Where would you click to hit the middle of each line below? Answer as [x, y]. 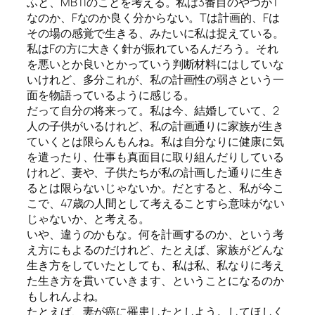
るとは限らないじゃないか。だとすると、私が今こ [155, 187]
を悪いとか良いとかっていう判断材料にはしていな [155, 64]
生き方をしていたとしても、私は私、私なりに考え [155, 265]
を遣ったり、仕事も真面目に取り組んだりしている [155, 156]
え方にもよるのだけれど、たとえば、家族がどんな [155, 249]
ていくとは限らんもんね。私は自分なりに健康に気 [155, 141]
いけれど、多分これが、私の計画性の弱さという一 [155, 79]
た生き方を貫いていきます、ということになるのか [155, 280]
